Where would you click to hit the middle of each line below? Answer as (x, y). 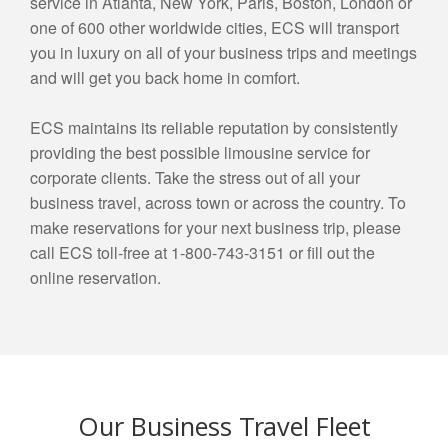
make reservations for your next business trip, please (215, 227)
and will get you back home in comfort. (165, 77)
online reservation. (95, 277)
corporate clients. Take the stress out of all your (195, 177)
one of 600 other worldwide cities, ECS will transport (214, 27)
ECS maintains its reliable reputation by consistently (214, 127)
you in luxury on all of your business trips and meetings (223, 52)
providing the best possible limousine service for (200, 152)
